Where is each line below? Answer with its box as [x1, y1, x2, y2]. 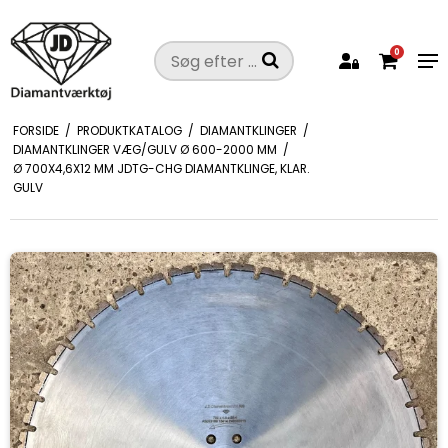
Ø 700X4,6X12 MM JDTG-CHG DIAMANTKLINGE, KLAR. [12, 160, 310, 177]
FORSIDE [12, 122, 59, 139]
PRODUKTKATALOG [76, 122, 182, 139]
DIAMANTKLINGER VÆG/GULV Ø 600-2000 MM [12, 141, 277, 158]
